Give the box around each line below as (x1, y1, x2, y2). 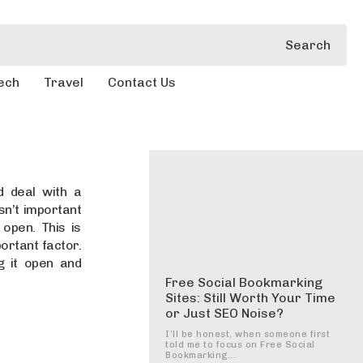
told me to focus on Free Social (165, 339, 315, 350)
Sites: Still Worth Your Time (165, 289, 335, 305)
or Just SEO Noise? (165, 305, 284, 321)
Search (285, 36, 331, 53)
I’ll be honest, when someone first (165, 328, 330, 340)
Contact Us (107, 75, 176, 90)
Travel (43, 75, 83, 90)
